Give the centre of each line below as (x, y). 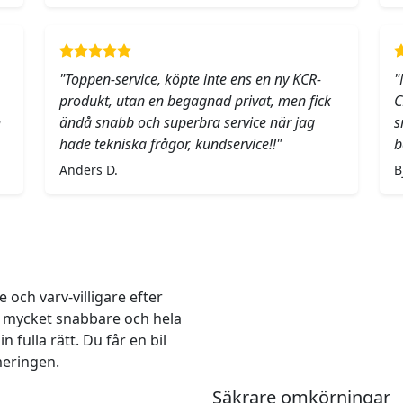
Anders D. (89, 170)
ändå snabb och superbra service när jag (187, 123)
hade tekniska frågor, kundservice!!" (170, 144)
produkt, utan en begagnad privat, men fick (195, 101)
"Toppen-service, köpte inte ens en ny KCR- (190, 80)
